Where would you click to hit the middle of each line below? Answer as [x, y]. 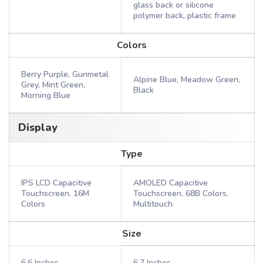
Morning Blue [46, 95]
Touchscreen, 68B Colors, [181, 193]
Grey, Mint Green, [53, 85]
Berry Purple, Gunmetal [65, 74]
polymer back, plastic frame [185, 16]
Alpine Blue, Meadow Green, [187, 80]
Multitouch [153, 204]
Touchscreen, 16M [55, 193]
